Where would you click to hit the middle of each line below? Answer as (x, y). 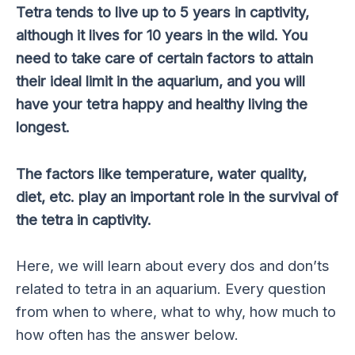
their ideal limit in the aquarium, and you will (160, 81)
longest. (43, 127)
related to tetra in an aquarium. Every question (171, 288)
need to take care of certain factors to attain (164, 58)
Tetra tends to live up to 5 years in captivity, (162, 12)
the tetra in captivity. (84, 219)
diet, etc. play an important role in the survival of (177, 196)
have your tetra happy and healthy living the (162, 104)
